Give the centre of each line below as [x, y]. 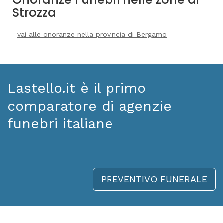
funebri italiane [60, 123]
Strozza [34, 12]
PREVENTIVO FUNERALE [154, 179]
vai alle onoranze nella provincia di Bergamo [92, 34]
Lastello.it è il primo [77, 88]
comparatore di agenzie [90, 106]
